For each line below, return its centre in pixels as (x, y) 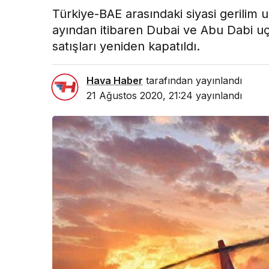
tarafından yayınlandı (192, 80)
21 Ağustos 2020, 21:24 (140, 95)
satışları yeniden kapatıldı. (126, 46)
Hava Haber (115, 80)
